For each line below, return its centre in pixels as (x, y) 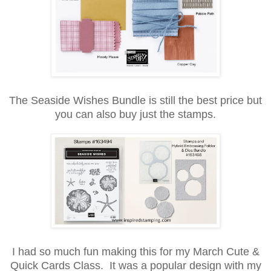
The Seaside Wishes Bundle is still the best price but (135, 100)
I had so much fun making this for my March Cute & (135, 251)
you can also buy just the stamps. (135, 114)
